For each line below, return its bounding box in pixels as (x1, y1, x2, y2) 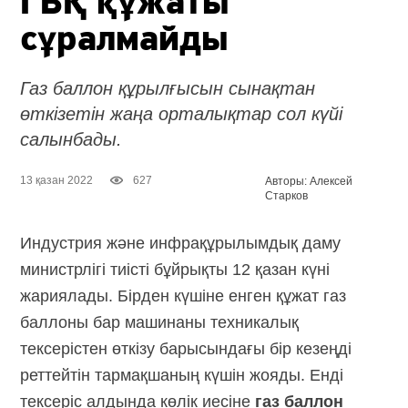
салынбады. (20, 128, 123, 149)
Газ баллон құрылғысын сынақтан (20, 77, 316, 98)
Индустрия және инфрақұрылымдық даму (20, 233, 342, 252)
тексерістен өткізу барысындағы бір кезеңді (20, 339, 352, 358)
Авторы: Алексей (265, 174, 353, 188)
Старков (265, 189, 309, 202)
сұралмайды (20, 22, 229, 59)
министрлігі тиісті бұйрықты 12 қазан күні (20, 260, 331, 279)
